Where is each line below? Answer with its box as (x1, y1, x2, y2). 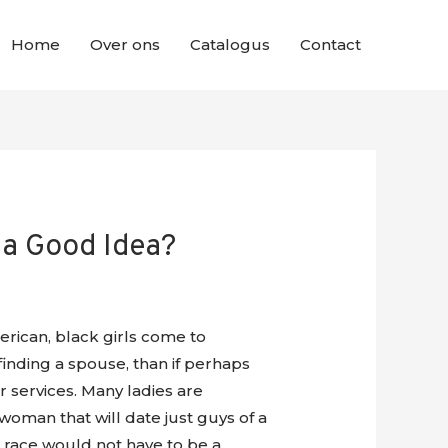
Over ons (90, 35, 160, 54)
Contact (300, 35, 361, 54)
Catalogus (190, 35, 270, 54)
